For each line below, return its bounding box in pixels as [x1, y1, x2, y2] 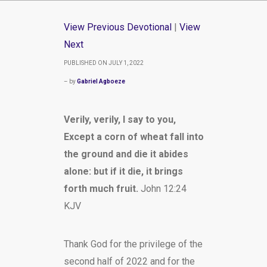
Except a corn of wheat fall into [63, 131, 204, 142]
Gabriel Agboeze [76, 78, 125, 85]
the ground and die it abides [63, 148, 188, 160]
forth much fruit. [63, 183, 141, 194]
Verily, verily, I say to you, [63, 114, 176, 125]
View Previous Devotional [63, 21, 172, 33]
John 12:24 [140, 183, 187, 194]
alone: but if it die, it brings [63, 166, 183, 177]
